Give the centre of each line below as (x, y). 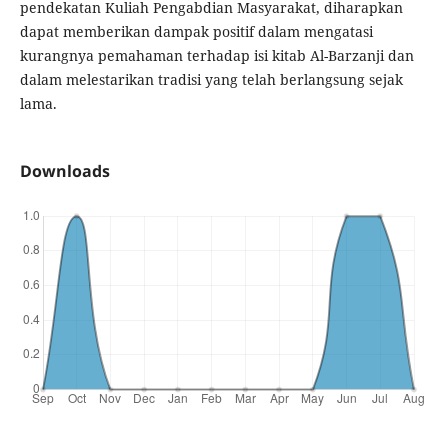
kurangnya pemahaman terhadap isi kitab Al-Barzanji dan (216, 55)
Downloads (64, 170)
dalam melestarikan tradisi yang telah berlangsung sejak (211, 79)
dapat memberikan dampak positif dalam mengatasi (196, 31)
